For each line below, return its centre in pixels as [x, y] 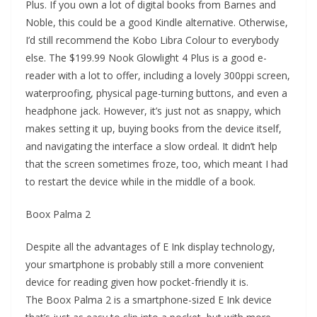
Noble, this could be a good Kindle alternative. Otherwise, [157, 22]
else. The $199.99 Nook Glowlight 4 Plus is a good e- [146, 58]
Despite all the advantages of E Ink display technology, [150, 247]
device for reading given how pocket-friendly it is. [137, 282]
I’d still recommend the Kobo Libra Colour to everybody [152, 40]
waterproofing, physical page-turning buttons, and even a [156, 93]
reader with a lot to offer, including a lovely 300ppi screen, [158, 75]
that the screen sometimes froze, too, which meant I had [157, 164]
